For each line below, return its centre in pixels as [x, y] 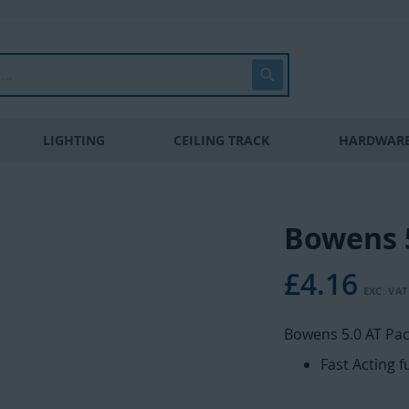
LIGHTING [73, 140]
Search [297, 69]
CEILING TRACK [222, 140]
